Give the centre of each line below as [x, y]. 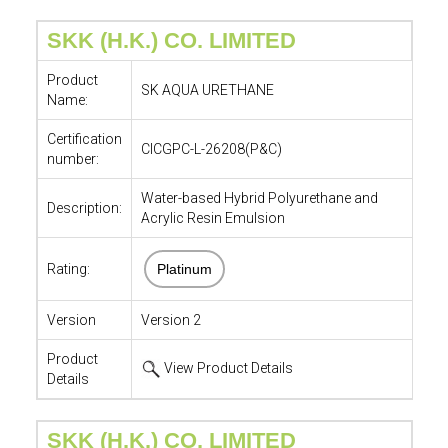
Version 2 [170, 320]
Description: [84, 208]
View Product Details [226, 368]
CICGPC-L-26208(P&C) [211, 149]
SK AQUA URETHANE [207, 90]
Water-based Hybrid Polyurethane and [259, 198]
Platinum [184, 269]
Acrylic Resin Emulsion [212, 218]
